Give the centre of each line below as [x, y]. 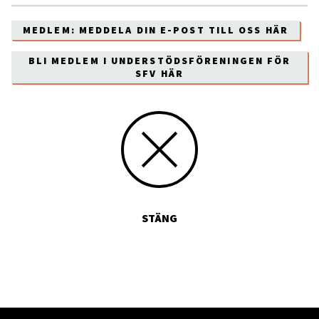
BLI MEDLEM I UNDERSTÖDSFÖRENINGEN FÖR [159, 60]
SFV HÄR [159, 73]
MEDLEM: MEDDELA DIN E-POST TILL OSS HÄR [156, 30]
